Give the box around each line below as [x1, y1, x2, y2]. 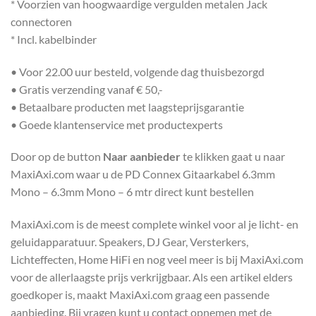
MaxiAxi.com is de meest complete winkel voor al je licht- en [11, 217, 298, 231]
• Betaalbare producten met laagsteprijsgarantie [11, 99, 244, 114]
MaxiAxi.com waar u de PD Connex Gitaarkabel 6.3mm [11, 167, 275, 181]
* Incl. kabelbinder [11, 32, 97, 46]
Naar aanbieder [103, 150, 181, 164]
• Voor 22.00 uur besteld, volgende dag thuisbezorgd [11, 64, 265, 78]
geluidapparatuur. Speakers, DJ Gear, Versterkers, [11, 235, 248, 249]
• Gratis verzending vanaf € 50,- [11, 82, 163, 96]
